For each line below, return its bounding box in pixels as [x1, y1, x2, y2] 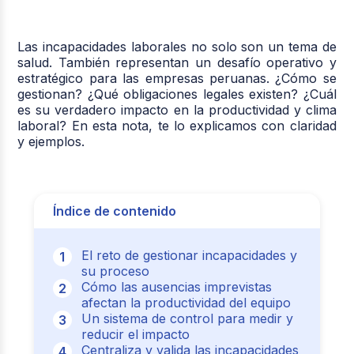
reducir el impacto [81, 326, 190, 342]
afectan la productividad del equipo [81, 295, 291, 311]
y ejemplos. [17, 134, 85, 149]
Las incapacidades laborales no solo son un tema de [17, 39, 337, 55]
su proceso [81, 263, 149, 279]
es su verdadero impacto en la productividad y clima [17, 102, 337, 118]
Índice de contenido [52, 203, 176, 219]
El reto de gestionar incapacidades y [81, 247, 297, 263]
